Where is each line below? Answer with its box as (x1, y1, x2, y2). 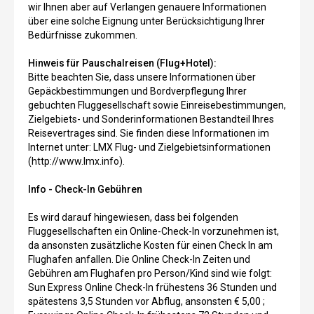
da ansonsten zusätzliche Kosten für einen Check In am (28, 239, 273, 251)
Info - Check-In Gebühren (28, 183, 142, 195)
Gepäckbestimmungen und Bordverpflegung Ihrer (28, 85, 247, 97)
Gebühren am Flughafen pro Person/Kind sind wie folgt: (28, 267, 272, 279)
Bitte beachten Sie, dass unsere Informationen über (28, 71, 256, 83)
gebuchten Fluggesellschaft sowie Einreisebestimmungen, (28, 99, 286, 111)
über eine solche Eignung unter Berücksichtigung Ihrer (28, 15, 265, 27)
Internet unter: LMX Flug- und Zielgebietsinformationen (28, 141, 271, 153)
